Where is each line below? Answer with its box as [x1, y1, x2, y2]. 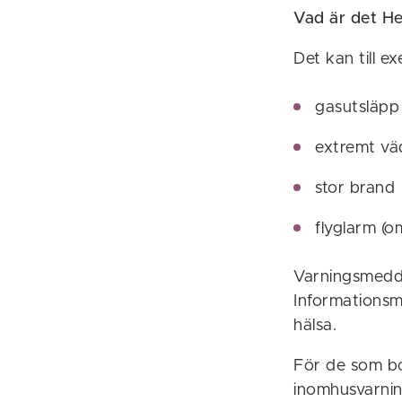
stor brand [315, 180, 395, 197]
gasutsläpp [315, 100, 399, 117]
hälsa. [293, 318, 336, 335]
